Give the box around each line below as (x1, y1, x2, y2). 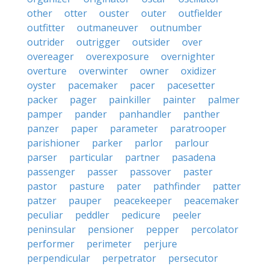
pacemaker (68, 79, 118, 92)
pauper (68, 194, 101, 207)
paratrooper (170, 122, 226, 135)
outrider (27, 35, 64, 49)
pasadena (172, 151, 216, 164)
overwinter (79, 64, 128, 77)
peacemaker (184, 194, 239, 207)
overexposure (86, 50, 149, 63)
